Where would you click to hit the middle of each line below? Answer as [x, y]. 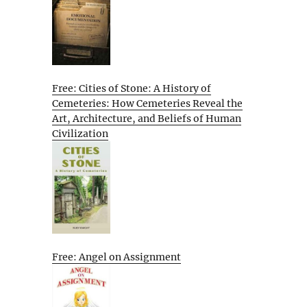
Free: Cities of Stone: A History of [132, 88]
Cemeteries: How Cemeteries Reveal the [147, 103]
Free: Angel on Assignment [116, 257]
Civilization [80, 133]
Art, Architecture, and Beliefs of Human [147, 118]
